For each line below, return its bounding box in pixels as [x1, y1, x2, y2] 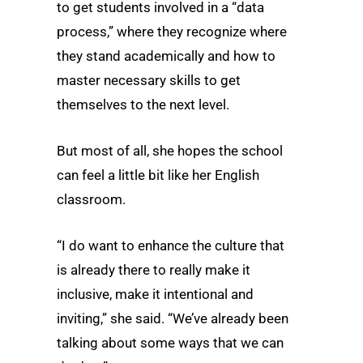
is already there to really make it [57, 262, 250, 279]
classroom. [57, 191, 126, 208]
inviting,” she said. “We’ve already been [57, 310, 288, 327]
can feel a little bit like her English [57, 167, 259, 184]
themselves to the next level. [57, 96, 229, 113]
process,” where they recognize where [57, 23, 287, 41]
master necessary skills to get [57, 72, 241, 89]
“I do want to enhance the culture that [57, 237, 284, 254]
